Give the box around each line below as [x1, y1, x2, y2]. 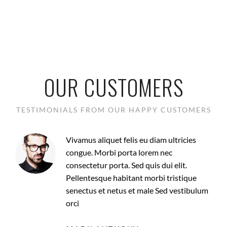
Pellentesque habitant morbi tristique [66, 172, 197, 182]
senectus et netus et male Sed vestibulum [66, 185, 208, 195]
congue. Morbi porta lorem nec [66, 147, 172, 157]
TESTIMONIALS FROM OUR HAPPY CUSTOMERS [16, 105, 211, 114]
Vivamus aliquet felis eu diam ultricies [66, 134, 196, 144]
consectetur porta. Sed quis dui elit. [66, 160, 187, 170]
